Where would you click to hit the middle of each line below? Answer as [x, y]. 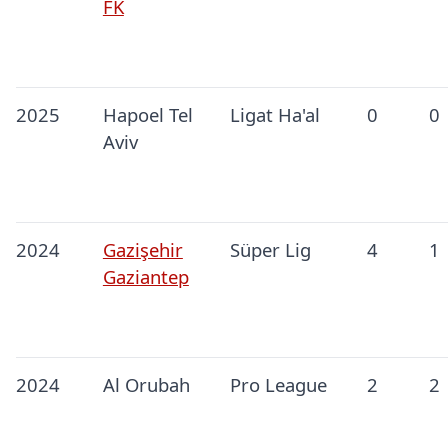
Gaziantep [145, 277]
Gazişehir [142, 250]
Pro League [278, 385]
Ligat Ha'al [274, 115]
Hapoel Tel [147, 115]
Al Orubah [146, 385]
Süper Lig [270, 250]
